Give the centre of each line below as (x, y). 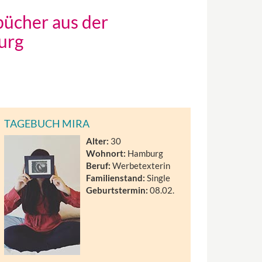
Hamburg (145, 153)
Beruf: (99, 166)
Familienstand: (116, 178)
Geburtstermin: (117, 190)
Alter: (98, 141)
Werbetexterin (141, 166)
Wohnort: (106, 153)
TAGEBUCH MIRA (47, 123)
